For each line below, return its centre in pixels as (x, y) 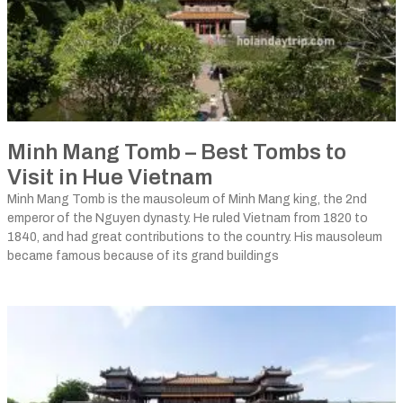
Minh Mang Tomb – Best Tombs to (177, 152)
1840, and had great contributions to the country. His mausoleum (195, 237)
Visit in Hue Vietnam (110, 177)
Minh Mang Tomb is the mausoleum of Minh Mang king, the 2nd (187, 199)
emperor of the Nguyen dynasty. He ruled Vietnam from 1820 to (188, 218)
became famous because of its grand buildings (143, 256)
